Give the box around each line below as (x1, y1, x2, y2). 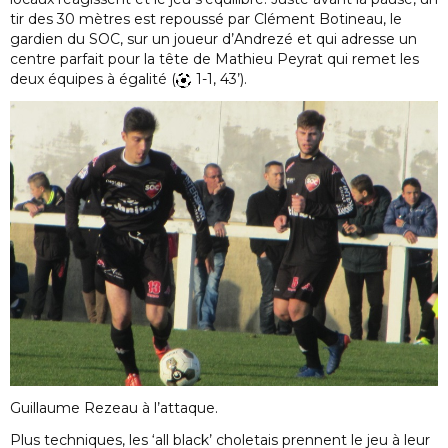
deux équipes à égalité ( (10, 70, 176, 89)
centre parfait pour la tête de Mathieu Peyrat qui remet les (10, 50, 419, 69)
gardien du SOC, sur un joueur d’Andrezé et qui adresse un (10, 30, 417, 49)
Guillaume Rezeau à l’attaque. (10, 398, 218, 417)
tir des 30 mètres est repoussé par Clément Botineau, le (10, 10, 402, 29)
